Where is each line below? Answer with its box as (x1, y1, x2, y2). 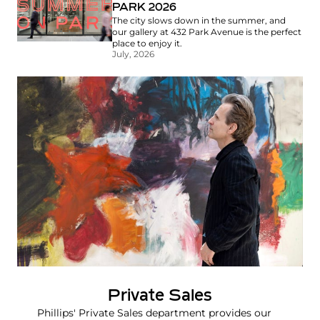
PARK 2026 (112, 1, 177, 14)
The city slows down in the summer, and (112, 14, 286, 26)
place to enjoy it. (112, 37, 183, 49)
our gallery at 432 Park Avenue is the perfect (112, 26, 302, 37)
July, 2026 (112, 48, 155, 59)
